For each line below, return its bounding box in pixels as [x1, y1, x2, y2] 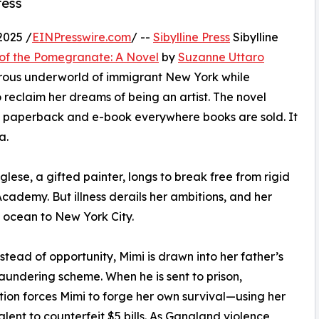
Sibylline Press [153, 29, 230, 44]
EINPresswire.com [32, 29, 131, 44]
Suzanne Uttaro [178, 49, 264, 64]
